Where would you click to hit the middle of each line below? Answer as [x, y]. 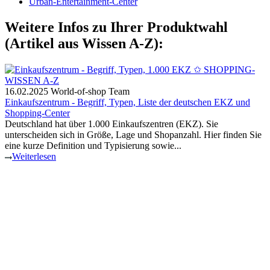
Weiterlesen [34, 156]
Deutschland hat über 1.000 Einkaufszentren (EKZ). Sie [111, 124]
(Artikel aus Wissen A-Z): [84, 43]
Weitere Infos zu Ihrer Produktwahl [116, 27]
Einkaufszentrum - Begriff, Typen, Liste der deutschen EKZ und [127, 102]
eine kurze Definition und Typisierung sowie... [93, 145]
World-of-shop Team [90, 91]
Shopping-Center [37, 113]
